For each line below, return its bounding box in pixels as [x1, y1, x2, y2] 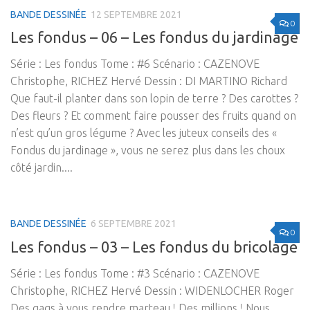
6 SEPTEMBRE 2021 [91, 218, 176, 230]
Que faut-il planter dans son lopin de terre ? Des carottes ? [10, 92, 298, 105]
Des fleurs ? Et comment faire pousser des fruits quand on [10, 109, 296, 122]
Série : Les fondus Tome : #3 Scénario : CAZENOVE [10, 266, 259, 280]
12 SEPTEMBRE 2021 [91, 9, 182, 21]
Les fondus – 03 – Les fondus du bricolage [10, 237, 298, 255]
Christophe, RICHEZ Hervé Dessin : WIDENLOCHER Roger [10, 284, 294, 297]
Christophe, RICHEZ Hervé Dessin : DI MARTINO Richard [10, 75, 287, 88]
